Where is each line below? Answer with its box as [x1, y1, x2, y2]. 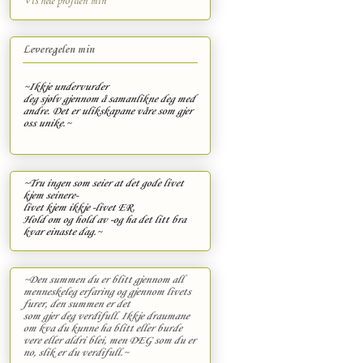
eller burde [135, 322, 181, 335]
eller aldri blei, [43, 335, 109, 348]
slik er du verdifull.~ [38, 347, 128, 360]
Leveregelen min [23, 44, 94, 57]
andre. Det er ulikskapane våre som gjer [23, 105, 192, 118]
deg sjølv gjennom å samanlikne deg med [23, 93, 194, 106]
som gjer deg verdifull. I [23, 310, 126, 323]
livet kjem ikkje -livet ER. [23, 202, 135, 215]
